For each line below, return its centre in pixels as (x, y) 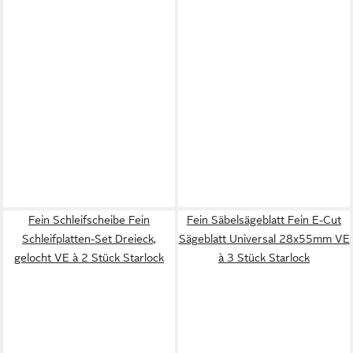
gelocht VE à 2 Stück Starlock (89, 258)
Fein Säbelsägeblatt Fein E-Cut (264, 220)
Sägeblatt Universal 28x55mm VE (264, 239)
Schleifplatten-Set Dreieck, (89, 239)
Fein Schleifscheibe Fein (89, 220)
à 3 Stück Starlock (264, 258)
